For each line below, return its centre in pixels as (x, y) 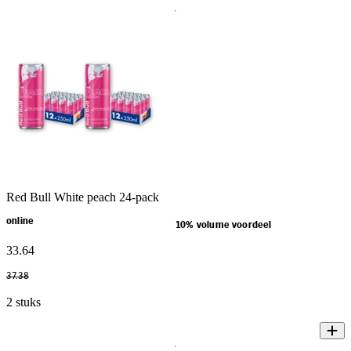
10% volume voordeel (224, 225)
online (20, 221)
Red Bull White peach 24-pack (83, 197)
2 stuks (24, 302)
